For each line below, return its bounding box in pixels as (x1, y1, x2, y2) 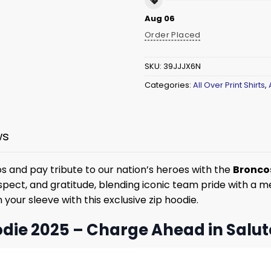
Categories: (145, 79, 193, 90)
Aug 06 (145, 13, 175, 25)
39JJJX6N (163, 60, 201, 71)
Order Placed (145, 29, 201, 41)
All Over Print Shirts (193, 79, 265, 90)
